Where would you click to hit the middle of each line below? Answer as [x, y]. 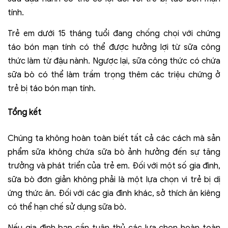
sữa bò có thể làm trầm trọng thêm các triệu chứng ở [114, 75]
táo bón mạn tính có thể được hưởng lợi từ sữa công [114, 48]
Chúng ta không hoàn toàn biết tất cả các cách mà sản [114, 139]
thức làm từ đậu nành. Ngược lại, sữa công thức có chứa [114, 61]
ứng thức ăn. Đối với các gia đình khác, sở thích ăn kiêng [114, 194]
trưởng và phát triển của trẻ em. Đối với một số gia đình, [114, 166]
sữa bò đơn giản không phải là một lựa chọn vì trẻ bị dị [114, 180]
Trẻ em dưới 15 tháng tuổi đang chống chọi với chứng [114, 34]
